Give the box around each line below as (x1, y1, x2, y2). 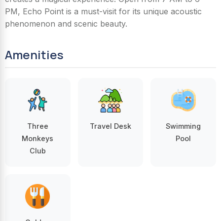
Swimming (166, 122, 201, 130)
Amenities (5, 46, 64, 63)
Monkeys (22, 134, 54, 143)
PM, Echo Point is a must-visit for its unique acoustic (5, 6, 202, 16)
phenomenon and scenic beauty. (5, 19, 127, 29)
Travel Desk (89, 122, 131, 130)
